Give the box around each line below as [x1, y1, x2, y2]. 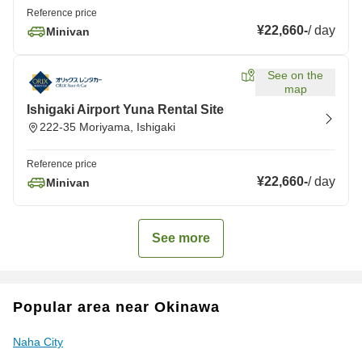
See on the [267, 69, 323, 82]
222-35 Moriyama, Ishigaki [40, 120, 175, 133]
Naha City [13, 335, 63, 348]
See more [152, 231, 210, 245]
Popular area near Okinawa [13, 299, 220, 315]
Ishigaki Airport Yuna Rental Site [27, 103, 224, 116]
